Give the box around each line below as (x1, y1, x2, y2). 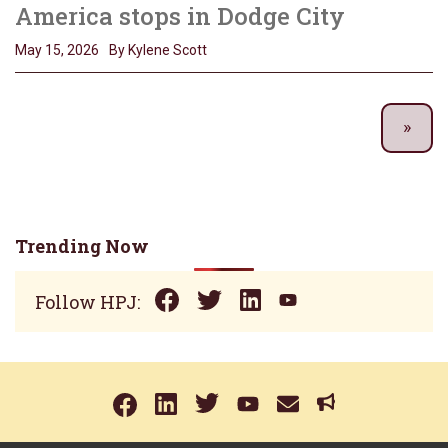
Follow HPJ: (35, 289, 140, 314)
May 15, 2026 (15, 42, 99, 59)
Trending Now (15, 234, 149, 259)
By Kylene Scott (109, 42, 207, 59)
